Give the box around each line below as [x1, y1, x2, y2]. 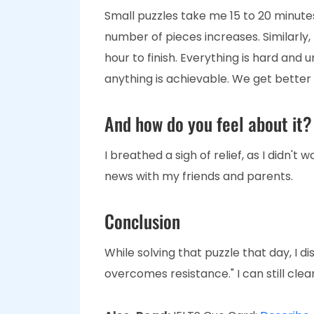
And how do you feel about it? [104, 110, 312, 138]
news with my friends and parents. [104, 168, 296, 185]
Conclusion [104, 207, 180, 235]
